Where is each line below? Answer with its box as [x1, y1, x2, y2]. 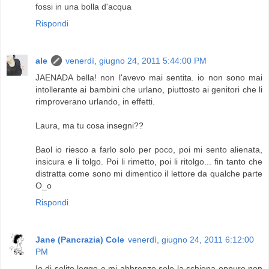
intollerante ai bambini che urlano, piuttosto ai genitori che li [35, 84, 262, 94]
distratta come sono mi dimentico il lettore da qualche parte [35, 168, 262, 178]
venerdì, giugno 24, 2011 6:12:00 [128, 234, 254, 244]
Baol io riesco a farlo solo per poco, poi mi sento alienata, [35, 144, 262, 154]
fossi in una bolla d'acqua [35, 1, 131, 11]
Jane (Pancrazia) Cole [35, 234, 124, 244]
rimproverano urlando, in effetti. [35, 96, 155, 106]
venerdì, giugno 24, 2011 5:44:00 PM [65, 55, 207, 65]
